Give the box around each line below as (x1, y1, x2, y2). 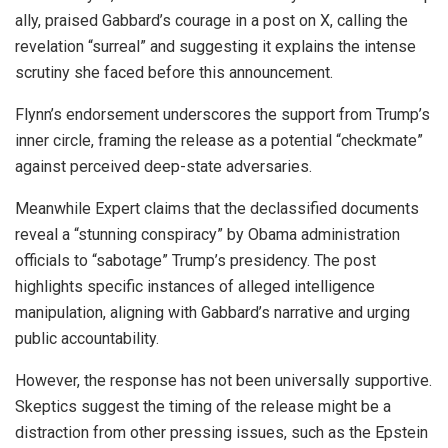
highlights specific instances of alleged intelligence (15, 277, 375, 297)
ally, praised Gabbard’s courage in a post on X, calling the (15, 11, 408, 31)
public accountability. (15, 329, 159, 349)
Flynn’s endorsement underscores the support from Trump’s (15, 105, 430, 125)
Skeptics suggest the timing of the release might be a (15, 397, 391, 417)
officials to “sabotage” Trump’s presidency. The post (15, 251, 376, 271)
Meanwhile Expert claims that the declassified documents (15, 199, 419, 219)
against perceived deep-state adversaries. (15, 157, 312, 177)
